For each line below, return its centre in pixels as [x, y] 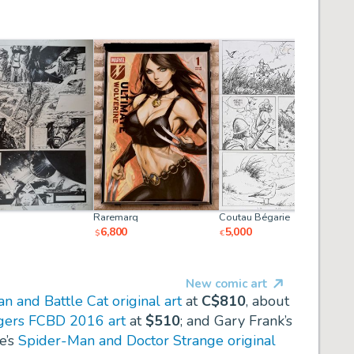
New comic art [227, 283]
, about [267, 301]
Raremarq [116, 218]
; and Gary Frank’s [236, 321]
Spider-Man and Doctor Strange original [147, 341]
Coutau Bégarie [254, 218]
